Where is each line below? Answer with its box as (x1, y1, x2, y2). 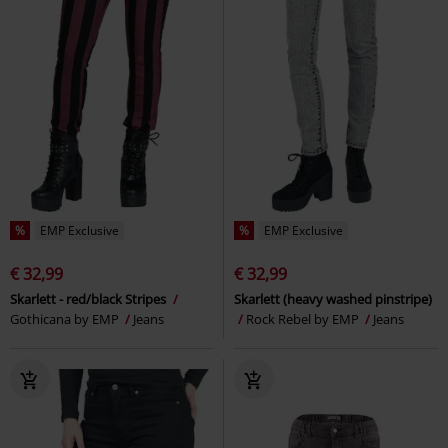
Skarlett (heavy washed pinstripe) (234, 290, 432, 308)
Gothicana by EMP (10, 310, 122, 328)
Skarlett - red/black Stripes (10, 290, 169, 308)
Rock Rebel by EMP (246, 310, 362, 328)
